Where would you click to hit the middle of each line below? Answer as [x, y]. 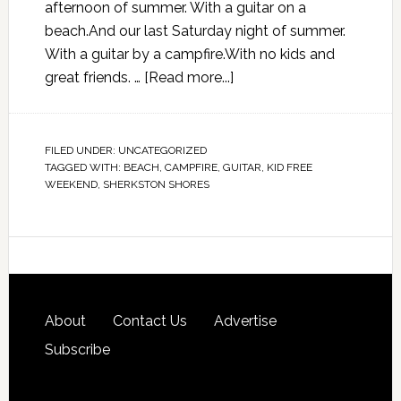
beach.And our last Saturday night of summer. [195, 31]
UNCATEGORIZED [162, 150]
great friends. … [94, 77]
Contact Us [149, 321]
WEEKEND [71, 184]
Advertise [245, 321]
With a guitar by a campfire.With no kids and [189, 54]
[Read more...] [188, 77]
